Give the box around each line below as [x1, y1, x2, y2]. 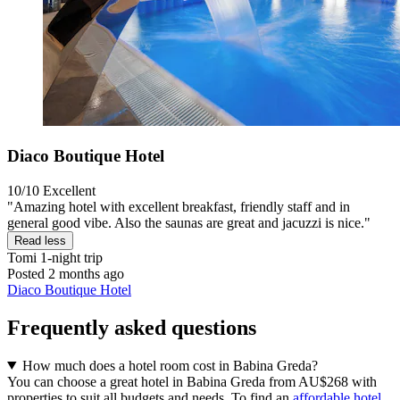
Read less [14, 233, 66, 247]
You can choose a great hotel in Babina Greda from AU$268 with [7, 373, 377, 389]
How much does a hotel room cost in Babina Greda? [21, 357, 318, 373]
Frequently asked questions [7, 315, 256, 339]
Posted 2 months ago [7, 265, 124, 281]
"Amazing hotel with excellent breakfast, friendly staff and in [7, 198, 350, 214]
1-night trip [37, 249, 103, 265]
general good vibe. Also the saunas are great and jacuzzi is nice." [7, 214, 371, 230]
